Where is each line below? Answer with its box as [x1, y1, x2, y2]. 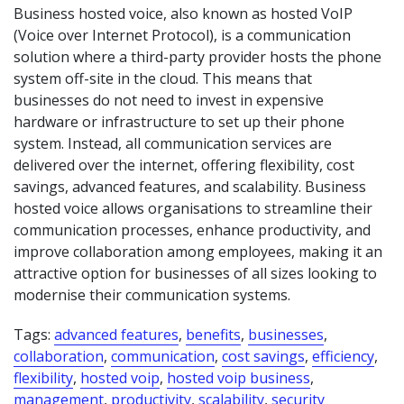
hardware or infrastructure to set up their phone [14, 112, 344, 132]
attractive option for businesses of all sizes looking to [14, 263, 377, 283]
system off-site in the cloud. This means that [14, 69, 312, 88]
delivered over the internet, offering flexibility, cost [14, 155, 354, 175]
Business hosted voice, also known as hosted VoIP [14, 4, 353, 23]
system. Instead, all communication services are [14, 133, 332, 153]
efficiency [312, 346, 374, 366]
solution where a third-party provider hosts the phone [14, 47, 381, 67]
